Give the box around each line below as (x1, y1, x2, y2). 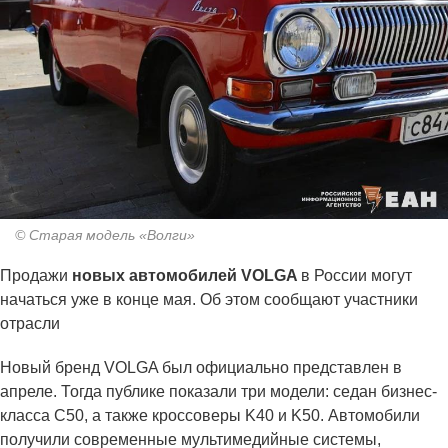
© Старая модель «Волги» (15, 227, 195, 244)
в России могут (301, 267, 412, 285)
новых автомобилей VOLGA (68, 267, 301, 285)
